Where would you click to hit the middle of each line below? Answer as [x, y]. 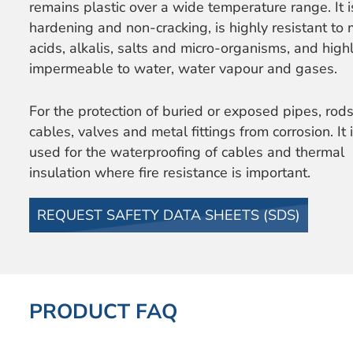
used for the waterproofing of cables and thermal [186, 152]
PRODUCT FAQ [103, 312]
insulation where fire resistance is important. [169, 173]
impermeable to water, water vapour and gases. [183, 69]
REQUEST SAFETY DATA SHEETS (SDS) [168, 216]
